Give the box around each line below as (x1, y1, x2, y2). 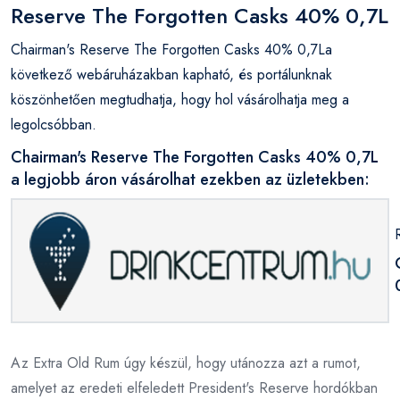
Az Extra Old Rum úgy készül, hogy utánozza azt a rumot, (11, 352, 361, 373)
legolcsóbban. (11, 113, 96, 135)
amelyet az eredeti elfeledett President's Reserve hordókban (11, 377, 378, 398)
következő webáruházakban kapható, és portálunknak (11, 63, 332, 85)
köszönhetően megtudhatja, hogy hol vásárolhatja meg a (11, 88, 349, 110)
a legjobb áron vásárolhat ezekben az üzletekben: (11, 167, 370, 191)
